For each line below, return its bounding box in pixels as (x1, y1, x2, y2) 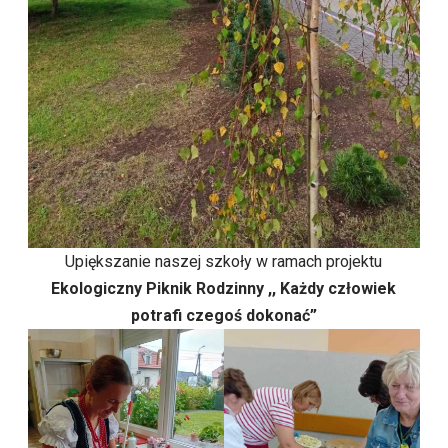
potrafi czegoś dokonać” (130, 305, 317, 325)
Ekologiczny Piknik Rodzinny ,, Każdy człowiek (51, 278, 397, 298)
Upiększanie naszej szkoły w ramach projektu (65, 251, 383, 271)
